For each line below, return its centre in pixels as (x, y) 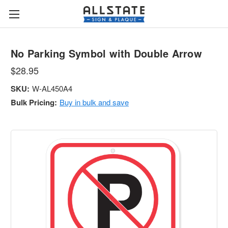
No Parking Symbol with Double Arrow (106, 53)
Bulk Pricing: (34, 102)
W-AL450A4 (52, 88)
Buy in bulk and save (94, 102)
